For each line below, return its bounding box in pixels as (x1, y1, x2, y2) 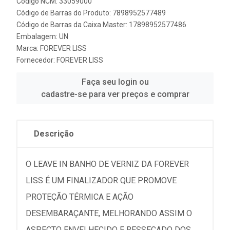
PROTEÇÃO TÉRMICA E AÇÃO (26, 192, 133, 202)
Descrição (34, 129, 74, 139)
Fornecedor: (16, 56, 56, 64)
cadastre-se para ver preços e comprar (41, 89, 189, 99)
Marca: (16, 44, 40, 52)
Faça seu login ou (81, 77, 149, 87)
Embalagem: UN (16, 32, 68, 41)
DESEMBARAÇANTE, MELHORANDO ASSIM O (26, 208, 192, 218)
